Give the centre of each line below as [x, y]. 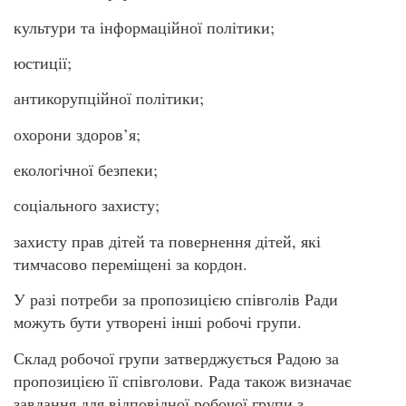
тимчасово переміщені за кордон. [130, 263]
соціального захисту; [87, 205]
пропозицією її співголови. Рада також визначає [183, 380]
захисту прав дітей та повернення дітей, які [167, 241]
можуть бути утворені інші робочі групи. [158, 322]
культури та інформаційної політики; [144, 27]
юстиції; [43, 62]
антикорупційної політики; [109, 98]
